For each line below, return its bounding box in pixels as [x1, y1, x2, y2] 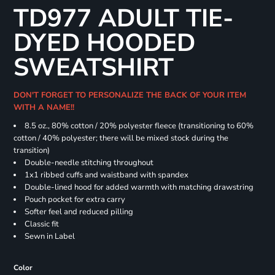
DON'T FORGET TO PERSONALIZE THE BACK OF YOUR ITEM [13, 90, 246, 101]
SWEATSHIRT [13, 51, 174, 85]
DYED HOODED [13, 26, 195, 60]
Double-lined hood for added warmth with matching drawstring [24, 182, 254, 193]
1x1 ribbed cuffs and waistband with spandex [24, 169, 188, 181]
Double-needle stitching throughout [24, 157, 153, 169]
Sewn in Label [24, 231, 75, 242]
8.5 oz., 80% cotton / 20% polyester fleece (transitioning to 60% [24, 120, 254, 132]
